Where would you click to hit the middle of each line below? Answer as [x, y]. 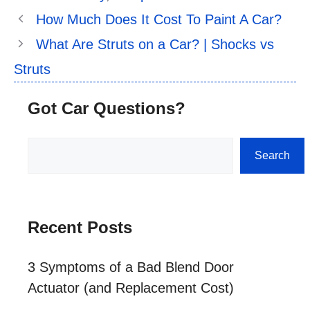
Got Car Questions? [107, 108]
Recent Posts [80, 227]
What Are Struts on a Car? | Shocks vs [155, 44]
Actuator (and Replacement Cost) [131, 288]
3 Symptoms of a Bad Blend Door [131, 267]
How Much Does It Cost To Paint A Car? [159, 19]
